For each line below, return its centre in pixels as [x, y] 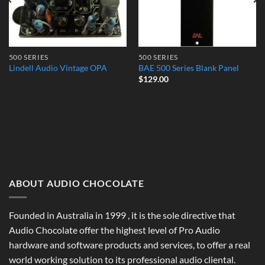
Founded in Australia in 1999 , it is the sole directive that [122, 215]
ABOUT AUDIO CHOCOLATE [77, 183]
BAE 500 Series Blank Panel [188, 68]
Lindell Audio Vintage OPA [58, 68]
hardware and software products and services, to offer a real [130, 245]
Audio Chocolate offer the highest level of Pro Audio [114, 230]
